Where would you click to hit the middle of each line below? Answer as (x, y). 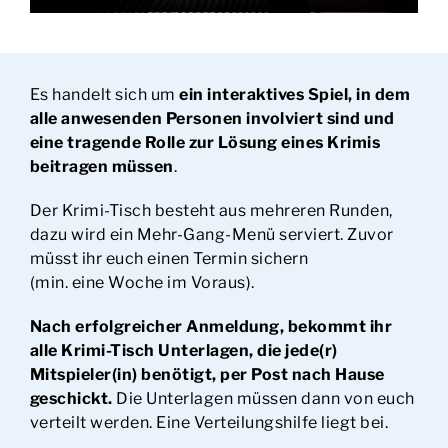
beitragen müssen (101, 166)
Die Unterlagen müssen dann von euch (263, 398)
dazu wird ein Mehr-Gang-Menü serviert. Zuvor (211, 234)
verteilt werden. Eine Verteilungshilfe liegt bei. (209, 422)
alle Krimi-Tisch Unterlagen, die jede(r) (183, 350)
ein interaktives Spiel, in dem (295, 94)
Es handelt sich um (104, 94)
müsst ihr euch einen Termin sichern (169, 258)
